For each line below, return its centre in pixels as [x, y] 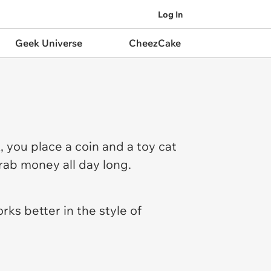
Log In [170, 14]
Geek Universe [48, 43]
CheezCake [155, 43]
